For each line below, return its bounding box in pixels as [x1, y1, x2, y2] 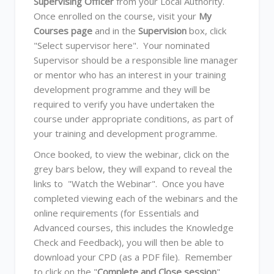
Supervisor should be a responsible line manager [34, 54, 238, 66]
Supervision [138, 24, 187, 37]
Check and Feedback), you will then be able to [34, 236, 224, 248]
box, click [187, 24, 226, 37]
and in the [92, 24, 138, 37]
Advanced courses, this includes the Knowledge [34, 221, 234, 234]
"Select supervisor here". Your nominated [34, 39, 210, 51]
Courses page [34, 24, 92, 37]
